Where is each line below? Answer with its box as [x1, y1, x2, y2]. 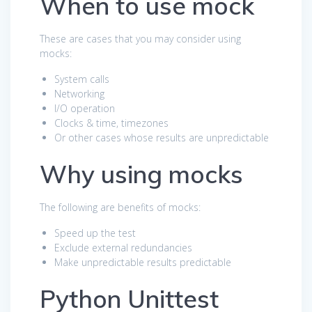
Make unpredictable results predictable [54, 255, 231, 269]
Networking [54, 86, 104, 100]
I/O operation [54, 101, 115, 115]
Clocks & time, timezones [54, 116, 169, 130]
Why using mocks [40, 158, 243, 189]
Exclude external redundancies [54, 240, 192, 254]
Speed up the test [54, 226, 136, 240]
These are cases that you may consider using [40, 31, 241, 45]
